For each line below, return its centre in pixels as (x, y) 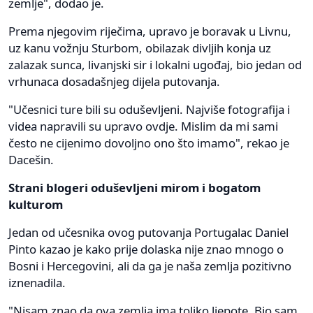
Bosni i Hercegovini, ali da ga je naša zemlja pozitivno (150, 266)
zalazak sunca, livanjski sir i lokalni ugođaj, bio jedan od (155, 65)
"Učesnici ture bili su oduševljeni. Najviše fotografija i (149, 110)
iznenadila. (37, 283)
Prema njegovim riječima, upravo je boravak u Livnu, (150, 31)
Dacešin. (31, 160)
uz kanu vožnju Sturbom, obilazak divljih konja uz (140, 48)
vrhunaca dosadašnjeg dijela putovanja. (114, 82)
